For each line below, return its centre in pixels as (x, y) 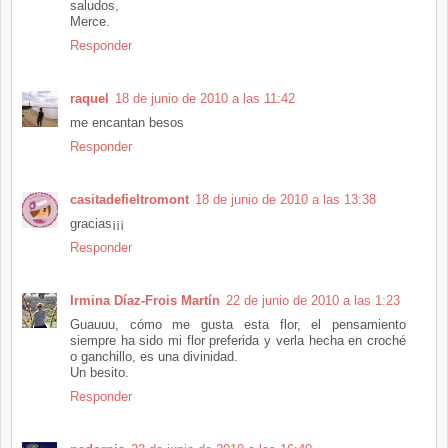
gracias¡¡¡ (97, 223)
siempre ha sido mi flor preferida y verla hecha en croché (238, 340)
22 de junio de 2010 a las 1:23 (313, 300)
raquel (89, 98)
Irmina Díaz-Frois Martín (145, 300)
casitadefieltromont (129, 199)
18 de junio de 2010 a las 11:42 (205, 98)
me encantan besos (127, 122)
